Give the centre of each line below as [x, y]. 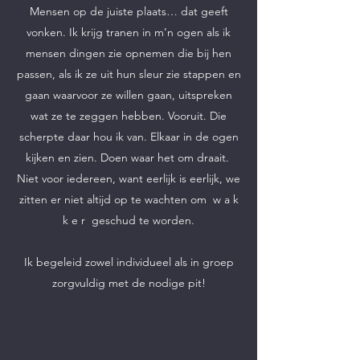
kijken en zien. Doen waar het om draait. [129, 157]
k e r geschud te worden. [129, 220]
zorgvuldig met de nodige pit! [129, 283]
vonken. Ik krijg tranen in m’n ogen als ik [129, 32]
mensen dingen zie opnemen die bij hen [129, 53]
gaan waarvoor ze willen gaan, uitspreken [129, 95]
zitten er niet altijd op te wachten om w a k [129, 199]
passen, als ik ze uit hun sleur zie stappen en [129, 74]
